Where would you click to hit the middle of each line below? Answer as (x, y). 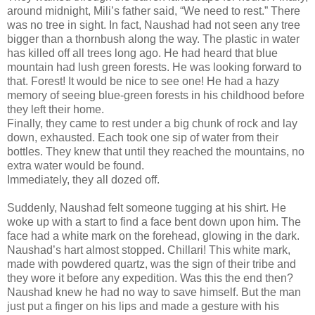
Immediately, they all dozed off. (83, 179)
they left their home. (56, 109)
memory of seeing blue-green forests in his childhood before (156, 95)
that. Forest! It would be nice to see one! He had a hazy (143, 81)
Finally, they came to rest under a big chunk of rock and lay (152, 123)
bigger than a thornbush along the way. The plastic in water (153, 39)
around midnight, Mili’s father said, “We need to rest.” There (154, 11)
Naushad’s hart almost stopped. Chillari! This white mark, (149, 250)
